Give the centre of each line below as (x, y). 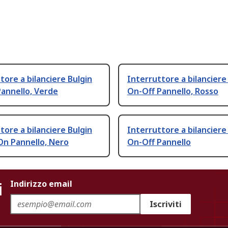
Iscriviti (166, 204)
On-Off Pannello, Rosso (173, 91)
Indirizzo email (41, 184)
